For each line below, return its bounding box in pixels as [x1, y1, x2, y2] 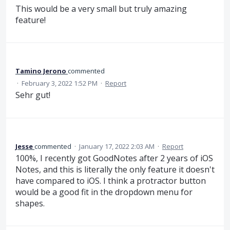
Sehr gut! [15, 89, 50, 101]
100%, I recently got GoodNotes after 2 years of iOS [15, 152, 213, 164]
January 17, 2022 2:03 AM [79, 141, 155, 151]
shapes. [15, 197, 45, 209]
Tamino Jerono [15, 66, 66, 76]
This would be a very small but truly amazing [15, 3, 187, 15]
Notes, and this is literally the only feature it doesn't [15, 163, 215, 175]
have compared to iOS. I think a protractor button [15, 175, 206, 186]
